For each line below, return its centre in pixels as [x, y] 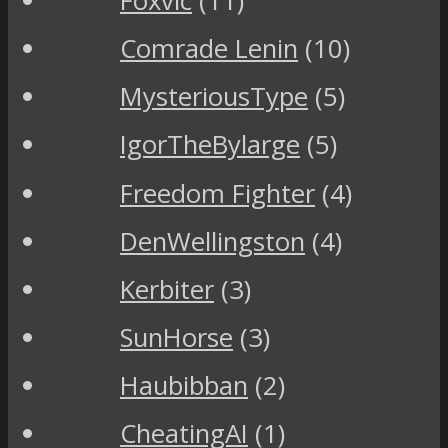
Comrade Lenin [209, 49]
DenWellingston [212, 241]
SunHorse [176, 338]
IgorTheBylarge [210, 145]
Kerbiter [167, 289]
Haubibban [184, 386]
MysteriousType [214, 97]
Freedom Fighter [217, 193]
